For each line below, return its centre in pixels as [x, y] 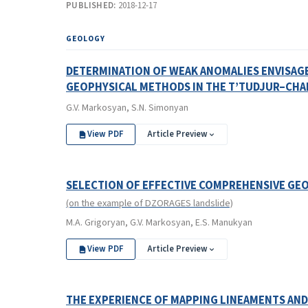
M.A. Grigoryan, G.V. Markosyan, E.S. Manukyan [159, 223]
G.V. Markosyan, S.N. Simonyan [127, 108]
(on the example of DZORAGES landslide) [150, 203]
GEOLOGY [86, 39]
